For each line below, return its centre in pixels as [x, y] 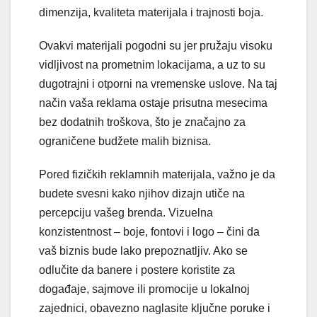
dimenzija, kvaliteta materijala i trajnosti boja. [152, 13]
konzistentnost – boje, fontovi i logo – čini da [149, 232]
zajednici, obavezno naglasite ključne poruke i [155, 309]
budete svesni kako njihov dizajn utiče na [142, 194]
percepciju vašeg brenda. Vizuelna [126, 213]
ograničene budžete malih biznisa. [125, 142]
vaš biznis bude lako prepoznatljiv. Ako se [143, 251]
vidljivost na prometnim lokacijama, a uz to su [152, 65]
